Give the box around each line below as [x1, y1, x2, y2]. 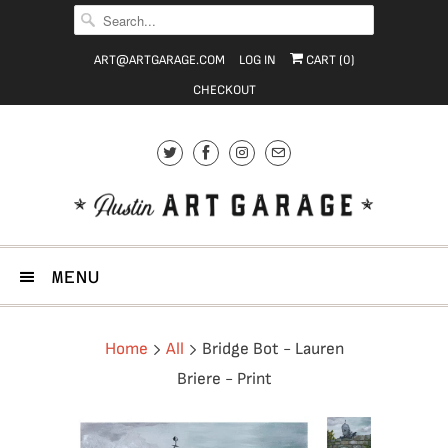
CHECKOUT [192, 82, 256, 98]
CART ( [302, 52, 343, 68]
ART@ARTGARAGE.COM [93, 52, 225, 68]
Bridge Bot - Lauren [197, 339, 344, 359]
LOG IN [238, 52, 276, 68]
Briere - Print [176, 369, 272, 389]
